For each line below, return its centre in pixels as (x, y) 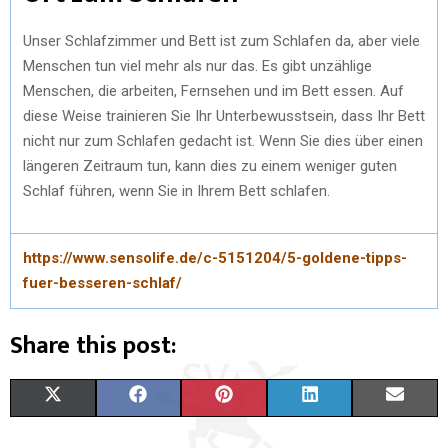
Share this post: (93, 345)
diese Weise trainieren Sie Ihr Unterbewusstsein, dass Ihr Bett (224, 115)
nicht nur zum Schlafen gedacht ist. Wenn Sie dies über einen (223, 140)
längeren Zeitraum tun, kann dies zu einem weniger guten (210, 165)
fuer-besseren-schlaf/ (102, 282)
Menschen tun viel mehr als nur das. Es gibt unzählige (197, 65)
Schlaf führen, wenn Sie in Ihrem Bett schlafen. (176, 190)
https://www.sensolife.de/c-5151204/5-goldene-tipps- (215, 257)
